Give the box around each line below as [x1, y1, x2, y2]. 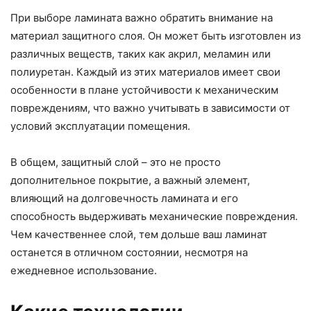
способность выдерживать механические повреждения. [10, 209, 298, 223]
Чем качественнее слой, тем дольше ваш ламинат [10, 227, 267, 241]
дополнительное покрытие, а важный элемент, [10, 173, 250, 187]
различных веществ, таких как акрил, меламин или [10, 47, 271, 60]
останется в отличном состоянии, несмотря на [10, 245, 248, 259]
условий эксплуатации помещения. [10, 119, 190, 133]
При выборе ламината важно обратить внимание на [10, 10, 273, 24]
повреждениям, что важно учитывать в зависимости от [10, 101, 290, 115]
